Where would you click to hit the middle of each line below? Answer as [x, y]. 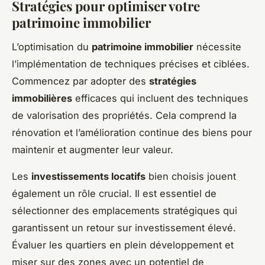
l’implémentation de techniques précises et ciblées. [131, 64]
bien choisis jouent [191, 177]
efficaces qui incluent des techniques [160, 98]
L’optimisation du [52, 47]
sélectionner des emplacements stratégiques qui [125, 211]
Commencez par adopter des [80, 81]
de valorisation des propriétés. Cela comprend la [124, 116]
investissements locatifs [88, 177]
